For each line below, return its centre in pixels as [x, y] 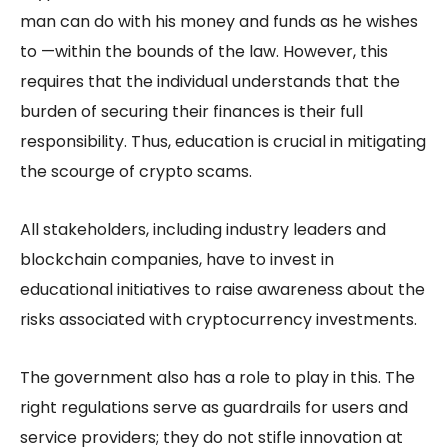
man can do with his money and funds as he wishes [219, 21]
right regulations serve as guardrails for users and [214, 407]
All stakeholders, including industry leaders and [203, 229]
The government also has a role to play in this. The [217, 377]
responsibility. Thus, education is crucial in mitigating [223, 141]
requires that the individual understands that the [210, 81]
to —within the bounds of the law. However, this [204, 51]
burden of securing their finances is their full [191, 111]
